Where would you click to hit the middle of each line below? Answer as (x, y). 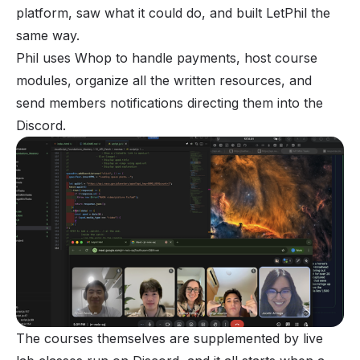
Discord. (41, 126)
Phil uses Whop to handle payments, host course (167, 58)
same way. (48, 36)
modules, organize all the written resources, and (164, 81)
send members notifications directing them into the (170, 103)
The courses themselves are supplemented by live (170, 338)
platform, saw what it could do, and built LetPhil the (173, 13)
